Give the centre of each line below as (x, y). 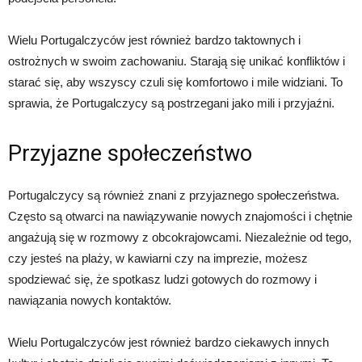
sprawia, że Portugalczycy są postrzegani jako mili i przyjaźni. (171, 103)
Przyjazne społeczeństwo (130, 154)
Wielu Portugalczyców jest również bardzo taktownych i (154, 40)
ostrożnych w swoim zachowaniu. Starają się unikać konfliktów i (177, 61)
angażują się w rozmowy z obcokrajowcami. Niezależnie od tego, (180, 237)
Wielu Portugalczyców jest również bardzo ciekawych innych (168, 342)
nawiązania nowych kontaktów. (90, 300)
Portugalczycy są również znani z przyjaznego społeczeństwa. (174, 195)
